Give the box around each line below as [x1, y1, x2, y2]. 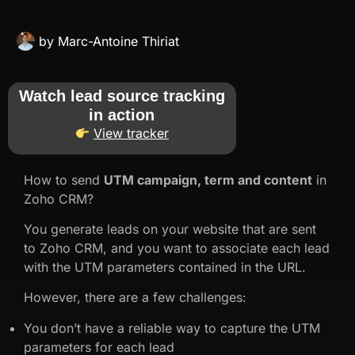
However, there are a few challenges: [24, 289, 246, 306]
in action [89, 105, 155, 124]
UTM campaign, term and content [104, 171, 312, 188]
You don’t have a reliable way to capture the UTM [24, 319, 320, 336]
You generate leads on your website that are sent [24, 220, 316, 237]
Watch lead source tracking [18, 86, 225, 105]
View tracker [93, 125, 169, 142]
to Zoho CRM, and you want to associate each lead [24, 239, 330, 256]
